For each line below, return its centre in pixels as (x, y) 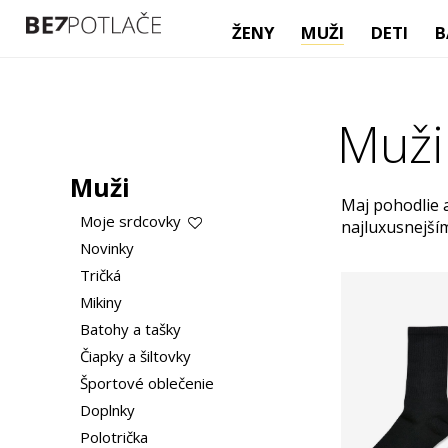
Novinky (106, 248)
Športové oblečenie (146, 383)
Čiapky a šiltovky (135, 356)
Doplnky (107, 410)
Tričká (100, 275)
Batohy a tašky (130, 329)
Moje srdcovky (132, 221)
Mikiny (100, 302)
